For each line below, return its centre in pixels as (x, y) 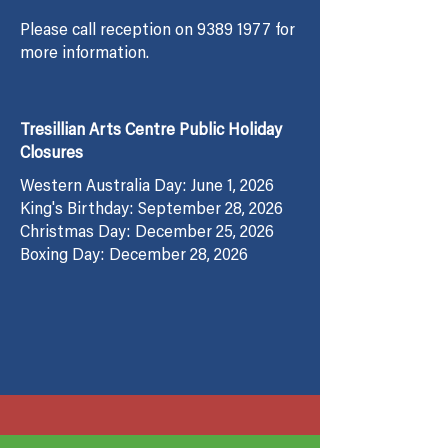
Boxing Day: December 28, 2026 (134, 257)
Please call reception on (108, 32)
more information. (84, 55)
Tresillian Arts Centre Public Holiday (151, 132)
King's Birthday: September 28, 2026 (151, 211)
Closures (51, 155)
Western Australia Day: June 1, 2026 (147, 188)
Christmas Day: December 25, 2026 (147, 234)
